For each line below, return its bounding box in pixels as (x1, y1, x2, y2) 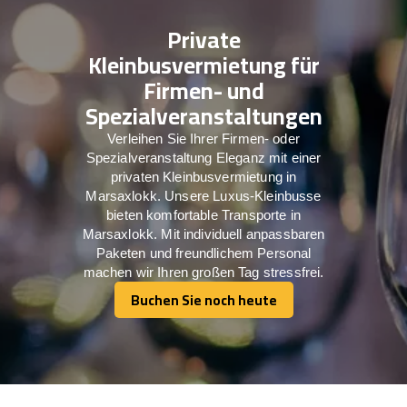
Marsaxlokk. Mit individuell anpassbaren (82, 226, 325, 243)
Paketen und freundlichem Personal (95, 245, 312, 262)
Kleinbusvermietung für (87, 44, 320, 87)
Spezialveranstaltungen (84, 94, 323, 138)
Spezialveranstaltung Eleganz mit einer (85, 150, 322, 166)
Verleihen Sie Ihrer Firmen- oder (107, 131, 300, 147)
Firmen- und (143, 69, 264, 113)
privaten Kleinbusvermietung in (110, 169, 297, 185)
